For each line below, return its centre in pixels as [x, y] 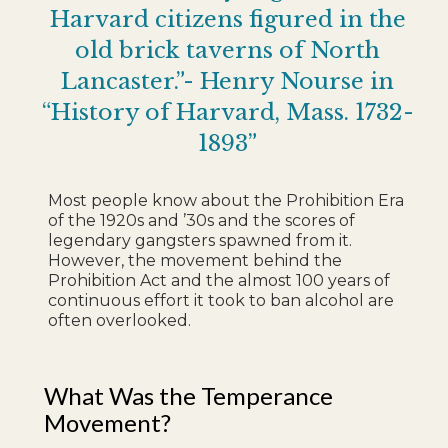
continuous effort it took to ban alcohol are [221, 300]
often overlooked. [124, 320]
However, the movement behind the [195, 260]
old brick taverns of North [228, 50]
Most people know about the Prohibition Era [226, 200]
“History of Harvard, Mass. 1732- [227, 112]
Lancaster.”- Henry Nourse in [228, 81]
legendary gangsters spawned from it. [200, 240]
